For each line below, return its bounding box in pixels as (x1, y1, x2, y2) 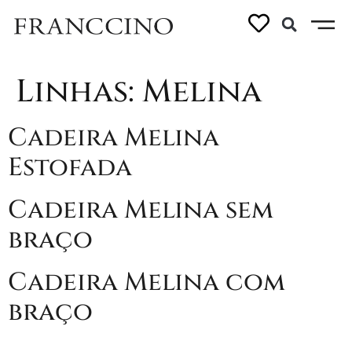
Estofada (8, 151, 132, 185)
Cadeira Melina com (8, 266, 285, 299)
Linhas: (16, 71, 142, 113)
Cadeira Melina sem (8, 193, 273, 227)
